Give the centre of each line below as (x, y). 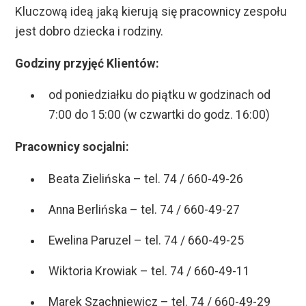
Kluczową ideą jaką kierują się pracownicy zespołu (151, 12)
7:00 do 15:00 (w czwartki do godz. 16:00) (159, 115)
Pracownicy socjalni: (72, 147)
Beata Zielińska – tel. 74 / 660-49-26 (146, 179)
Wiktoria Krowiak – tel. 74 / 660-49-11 (150, 271)
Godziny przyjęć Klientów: (87, 63)
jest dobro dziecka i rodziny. (89, 32)
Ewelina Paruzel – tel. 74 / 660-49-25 (147, 240)
